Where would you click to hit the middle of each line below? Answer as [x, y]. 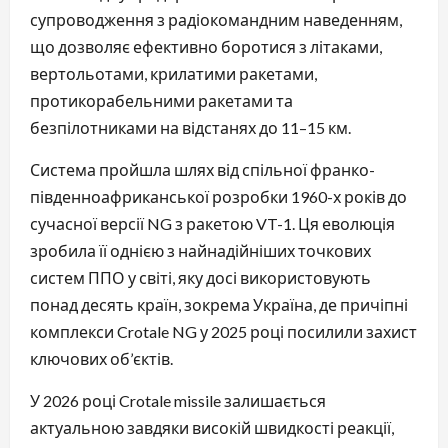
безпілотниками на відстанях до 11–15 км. [190, 127]
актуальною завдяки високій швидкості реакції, [212, 427]
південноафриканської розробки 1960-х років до [218, 196]
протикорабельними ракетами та [161, 100]
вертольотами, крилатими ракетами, [173, 73]
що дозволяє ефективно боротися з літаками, [206, 46]
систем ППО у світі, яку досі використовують [200, 277]
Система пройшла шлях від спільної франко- [202, 169]
